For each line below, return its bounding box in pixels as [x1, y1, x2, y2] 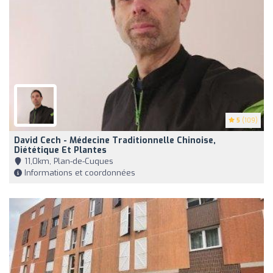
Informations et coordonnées [22, 167, 135, 178]
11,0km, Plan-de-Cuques [22, 155, 113, 166]
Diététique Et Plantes [14, 144, 107, 156]
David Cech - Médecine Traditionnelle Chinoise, [14, 134, 216, 146]
